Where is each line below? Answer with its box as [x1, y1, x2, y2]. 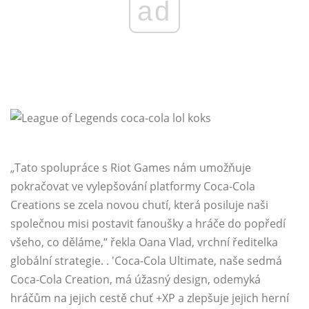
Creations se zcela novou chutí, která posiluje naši [10, 197, 268, 213]
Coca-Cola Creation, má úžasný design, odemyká [10, 272, 261, 288]
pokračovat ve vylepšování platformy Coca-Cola [10, 179, 255, 195]
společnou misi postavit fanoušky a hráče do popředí [10, 216, 286, 232]
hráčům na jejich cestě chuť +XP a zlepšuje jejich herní [10, 290, 289, 306]
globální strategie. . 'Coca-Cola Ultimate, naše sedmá [10, 253, 282, 269]
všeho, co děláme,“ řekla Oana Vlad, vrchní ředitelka [10, 235, 278, 250]
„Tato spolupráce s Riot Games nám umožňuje [10, 160, 251, 176]
